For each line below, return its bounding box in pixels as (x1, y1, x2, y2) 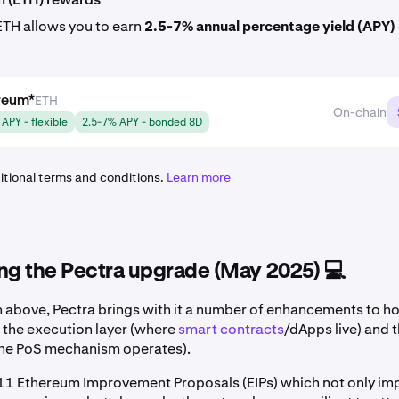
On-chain (333, 103, 387, 120)
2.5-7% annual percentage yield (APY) (144, 16, 395, 36)
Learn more (167, 168, 231, 185)
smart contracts (178, 319, 284, 338)
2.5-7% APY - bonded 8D (82, 114, 202, 129)
